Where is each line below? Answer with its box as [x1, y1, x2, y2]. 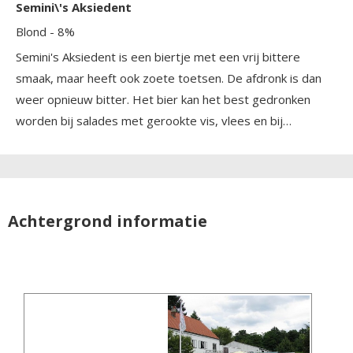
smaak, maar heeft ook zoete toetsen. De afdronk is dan [16, 69, 321, 86]
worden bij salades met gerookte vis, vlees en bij [16, 112, 283, 128]
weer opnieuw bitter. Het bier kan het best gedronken [16, 91, 310, 107]
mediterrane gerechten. [16, 133, 148, 150]
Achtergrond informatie [8, 210, 207, 232]
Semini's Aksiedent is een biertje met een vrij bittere [16, 48, 300, 65]
